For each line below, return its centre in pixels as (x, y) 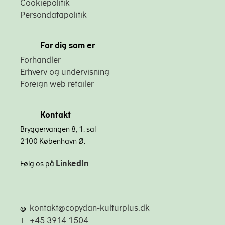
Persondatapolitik (53, 14)
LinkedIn (72, 163)
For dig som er (68, 45)
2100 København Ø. (53, 141)
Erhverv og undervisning (65, 72)
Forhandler (40, 60)
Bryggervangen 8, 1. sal (58, 129)
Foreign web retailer (57, 84)
